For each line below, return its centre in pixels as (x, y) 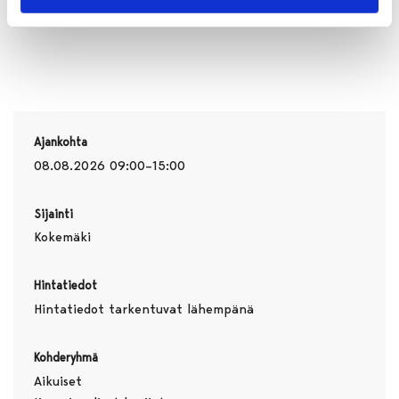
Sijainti (53, 213)
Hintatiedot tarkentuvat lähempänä (143, 309)
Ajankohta (60, 142)
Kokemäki (62, 237)
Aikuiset (57, 381)
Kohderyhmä (65, 358)
